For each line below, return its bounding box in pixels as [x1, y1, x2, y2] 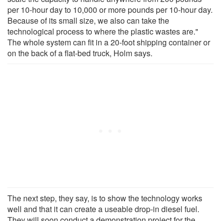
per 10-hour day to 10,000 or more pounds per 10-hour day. [7, 3, 213, 15]
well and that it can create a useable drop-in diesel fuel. [7, 203, 199, 215]
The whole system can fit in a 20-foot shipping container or [7, 36, 210, 48]
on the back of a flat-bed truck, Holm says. [7, 47, 152, 59]
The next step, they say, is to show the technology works [7, 192, 202, 204]
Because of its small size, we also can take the [7, 14, 169, 26]
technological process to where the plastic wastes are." [7, 25, 198, 37]
